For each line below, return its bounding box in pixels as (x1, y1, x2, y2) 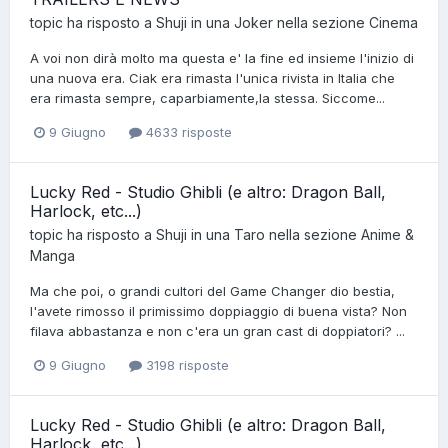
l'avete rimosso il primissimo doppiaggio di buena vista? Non (30, 302, 407, 319)
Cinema (369, 13, 418, 31)
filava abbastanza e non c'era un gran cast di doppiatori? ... (30, 322, 405, 339)
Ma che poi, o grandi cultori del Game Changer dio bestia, (30, 282, 395, 299)
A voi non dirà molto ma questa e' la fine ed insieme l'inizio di (30, 49, 414, 66)
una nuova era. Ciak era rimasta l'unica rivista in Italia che (30, 69, 395, 86)
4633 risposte (142, 123, 232, 140)
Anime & (361, 225, 414, 243)
